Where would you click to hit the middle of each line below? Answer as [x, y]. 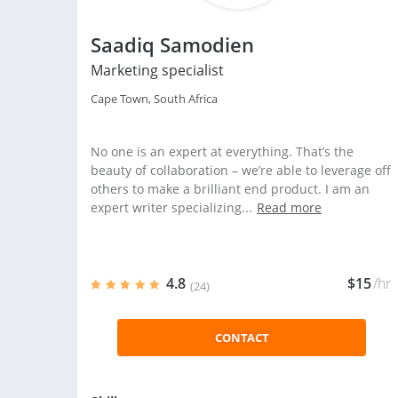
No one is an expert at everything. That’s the [222, 151]
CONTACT [242, 338]
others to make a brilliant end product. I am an [230, 189]
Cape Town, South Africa [154, 99]
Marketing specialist [157, 70]
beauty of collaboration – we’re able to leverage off [241, 170]
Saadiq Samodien [172, 44]
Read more [289, 207]
